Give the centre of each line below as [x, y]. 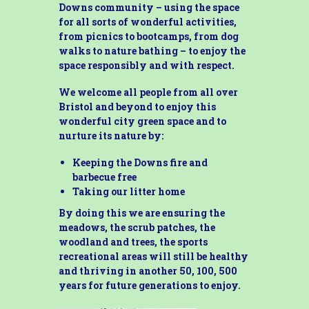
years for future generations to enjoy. [149, 285]
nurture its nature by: [111, 135]
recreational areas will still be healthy [153, 256]
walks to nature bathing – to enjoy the [152, 50]
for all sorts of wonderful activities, [147, 21]
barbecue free [104, 177]
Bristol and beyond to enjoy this [137, 106]
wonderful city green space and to [142, 121]
